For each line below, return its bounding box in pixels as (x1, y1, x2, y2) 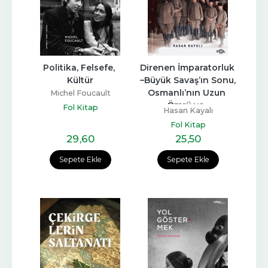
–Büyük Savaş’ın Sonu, (140, 75, 236, 86)
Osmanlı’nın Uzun (148, 87, 226, 99)
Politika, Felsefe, (43, 62, 115, 74)
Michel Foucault (50, 89, 111, 98)
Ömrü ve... (166, 100, 209, 111)
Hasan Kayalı (163, 106, 213, 115)
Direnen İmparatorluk (140, 62, 234, 74)
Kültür (67, 75, 93, 86)
